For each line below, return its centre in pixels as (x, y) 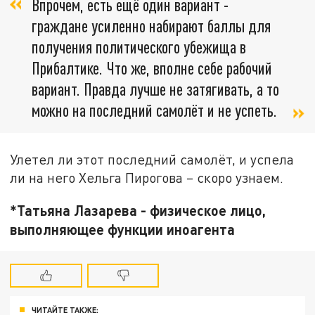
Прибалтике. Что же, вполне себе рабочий (152, 68)
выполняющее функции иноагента (123, 230)
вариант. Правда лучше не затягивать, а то (155, 89)
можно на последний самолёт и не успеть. (154, 110)
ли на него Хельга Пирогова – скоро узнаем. (147, 178)
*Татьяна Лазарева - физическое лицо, (138, 211)
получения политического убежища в (139, 47)
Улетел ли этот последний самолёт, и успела (152, 160)
